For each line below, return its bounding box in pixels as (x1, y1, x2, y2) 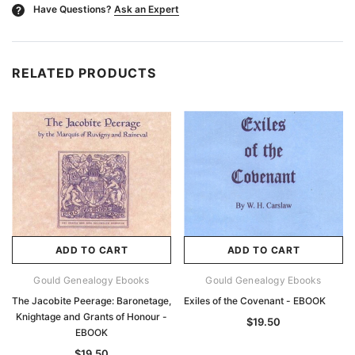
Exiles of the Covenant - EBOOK (184, 295, 326, 307)
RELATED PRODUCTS (12, 65, 156, 82)
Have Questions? (33, 3, 112, 16)
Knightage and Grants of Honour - (16, 311, 167, 323)
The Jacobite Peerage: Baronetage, (12, 295, 171, 307)
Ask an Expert (114, 3, 179, 16)
